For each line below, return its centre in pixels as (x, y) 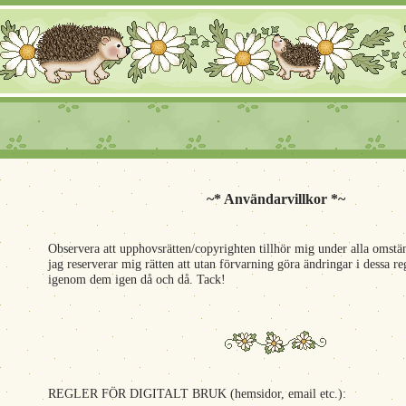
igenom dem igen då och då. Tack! (137, 280)
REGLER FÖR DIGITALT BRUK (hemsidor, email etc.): (197, 394)
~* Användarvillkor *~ (275, 199)
